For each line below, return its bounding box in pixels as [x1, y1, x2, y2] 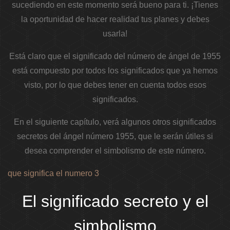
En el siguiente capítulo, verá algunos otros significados [14, 118, 216, 127]
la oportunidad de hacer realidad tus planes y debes [21, 15, 209, 24]
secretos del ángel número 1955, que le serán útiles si [17, 132, 213, 141]
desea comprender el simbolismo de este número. [24, 146, 206, 156]
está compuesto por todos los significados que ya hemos [12, 66, 218, 75]
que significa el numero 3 [8, 169, 99, 178]
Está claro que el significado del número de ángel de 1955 [9, 52, 221, 61]
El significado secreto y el [22, 192, 208, 211]
